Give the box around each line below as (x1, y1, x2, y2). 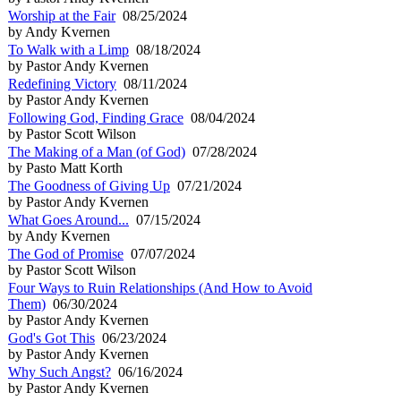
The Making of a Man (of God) (8, 143, 185, 159)
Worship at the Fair (8, 7, 115, 23)
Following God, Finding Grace (8, 109, 183, 125)
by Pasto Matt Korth (8, 159, 123, 175)
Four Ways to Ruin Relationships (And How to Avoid (8, 279, 312, 295)
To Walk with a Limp (8, 41, 129, 57)
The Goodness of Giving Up (8, 177, 170, 193)
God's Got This (8, 329, 95, 346)
